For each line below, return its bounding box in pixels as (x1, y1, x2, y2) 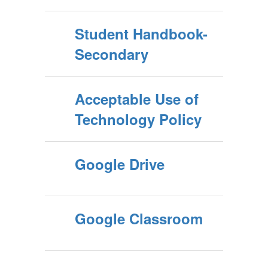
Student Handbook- (75, 23, 208, 44)
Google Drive (75, 154, 165, 174)
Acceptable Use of (75, 89, 199, 109)
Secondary (75, 44, 148, 64)
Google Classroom (75, 208, 203, 229)
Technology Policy (75, 109, 202, 129)
